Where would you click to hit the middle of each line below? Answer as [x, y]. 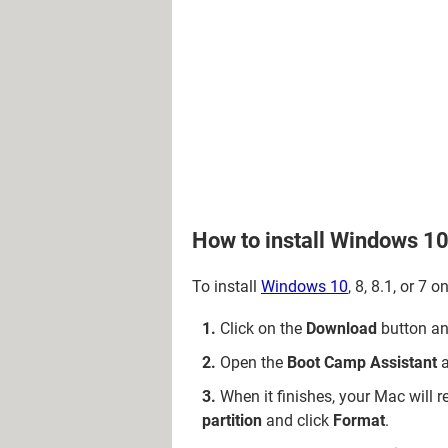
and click [297, 420]
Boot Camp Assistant [362, 362]
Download [341, 328]
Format [359, 420]
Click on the [263, 328]
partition [232, 420]
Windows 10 [304, 286]
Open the [253, 362]
